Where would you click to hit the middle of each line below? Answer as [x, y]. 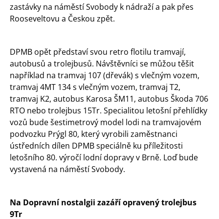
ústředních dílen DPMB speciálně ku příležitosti [96, 146]
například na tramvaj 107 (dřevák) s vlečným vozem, [105, 75]
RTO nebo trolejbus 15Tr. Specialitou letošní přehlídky [109, 110]
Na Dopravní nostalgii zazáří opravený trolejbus [103, 202]
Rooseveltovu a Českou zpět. [62, 19]
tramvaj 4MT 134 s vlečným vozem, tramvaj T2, [95, 87]
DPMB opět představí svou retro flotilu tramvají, [98, 52]
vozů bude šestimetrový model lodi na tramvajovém [106, 122]
